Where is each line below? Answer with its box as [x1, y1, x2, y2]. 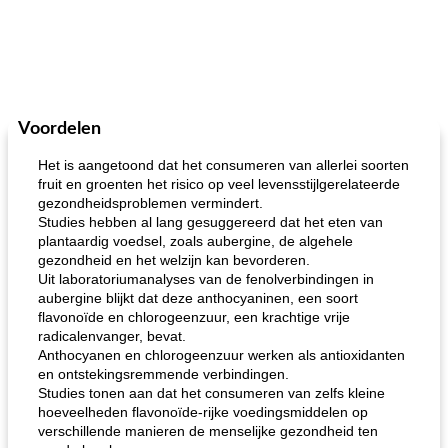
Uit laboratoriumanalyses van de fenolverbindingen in [38, 271, 374, 287]
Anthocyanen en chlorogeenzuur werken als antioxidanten [38, 347, 405, 363]
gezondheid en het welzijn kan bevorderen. [38, 252, 310, 268]
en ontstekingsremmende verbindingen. [38, 366, 289, 382]
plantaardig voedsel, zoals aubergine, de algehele [38, 233, 353, 249]
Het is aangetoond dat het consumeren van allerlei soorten [38, 157, 409, 173]
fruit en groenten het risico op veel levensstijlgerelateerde [38, 176, 400, 192]
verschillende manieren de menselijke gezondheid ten [38, 423, 378, 439]
